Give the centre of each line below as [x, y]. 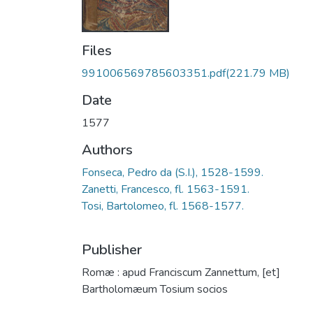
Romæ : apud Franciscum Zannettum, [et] [181, 273]
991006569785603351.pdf [154, 74]
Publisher [112, 250]
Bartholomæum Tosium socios [155, 290]
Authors [107, 150]
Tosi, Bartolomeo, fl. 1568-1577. [163, 206]
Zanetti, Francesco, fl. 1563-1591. [166, 190]
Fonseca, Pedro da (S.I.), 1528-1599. [173, 173]
